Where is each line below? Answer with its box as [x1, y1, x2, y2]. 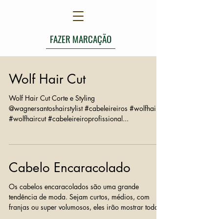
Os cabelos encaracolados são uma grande [9, 182, 139, 191]
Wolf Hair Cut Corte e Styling [9, 93, 95, 103]
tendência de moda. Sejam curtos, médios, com [9, 192, 150, 201]
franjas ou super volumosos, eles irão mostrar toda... [31, 202, 164, 212]
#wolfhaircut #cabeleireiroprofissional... [9, 114, 129, 123]
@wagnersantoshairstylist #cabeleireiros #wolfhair [9, 104, 158, 113]
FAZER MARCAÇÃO [50, 31, 111, 45]
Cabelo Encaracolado [9, 159, 131, 176]
